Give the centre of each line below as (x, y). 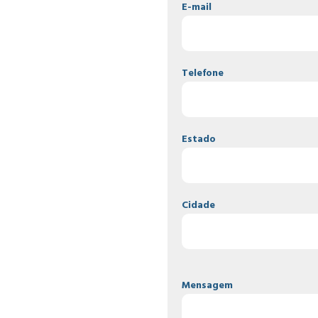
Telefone (203, 73)
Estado (199, 139)
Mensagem (207, 286)
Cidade (198, 205)
